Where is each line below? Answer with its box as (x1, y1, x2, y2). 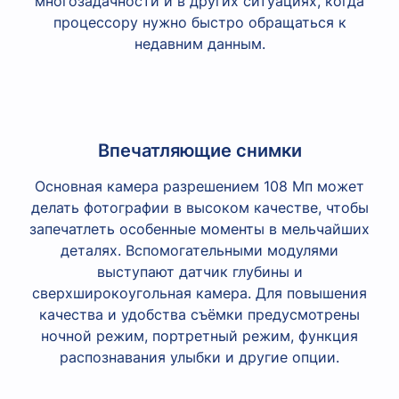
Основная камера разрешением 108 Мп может (35, 176, 364, 195)
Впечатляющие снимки (97, 139, 302, 161)
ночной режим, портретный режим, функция (41, 326, 358, 345)
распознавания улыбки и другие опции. (60, 347, 339, 366)
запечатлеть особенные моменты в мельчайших (29, 219, 370, 238)
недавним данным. (134, 34, 265, 53)
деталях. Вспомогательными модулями (61, 240, 338, 259)
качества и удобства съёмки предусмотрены (39, 305, 360, 323)
